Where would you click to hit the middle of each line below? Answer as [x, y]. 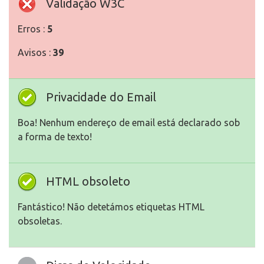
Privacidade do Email [101, 97]
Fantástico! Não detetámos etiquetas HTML [111, 207]
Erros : [32, 29]
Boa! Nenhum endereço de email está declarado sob [129, 123]
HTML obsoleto [88, 181]
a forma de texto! [55, 137]
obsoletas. [40, 221]
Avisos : [35, 53]
